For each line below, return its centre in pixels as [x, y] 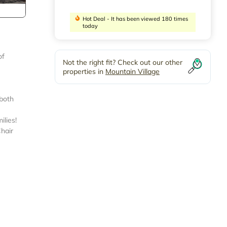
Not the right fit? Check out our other [123, 63]
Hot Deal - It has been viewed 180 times [135, 19]
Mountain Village [133, 72]
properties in [84, 72]
